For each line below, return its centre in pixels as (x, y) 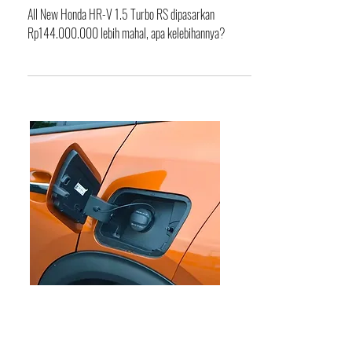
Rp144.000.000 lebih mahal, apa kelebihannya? (126, 61)
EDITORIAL (64, 339)
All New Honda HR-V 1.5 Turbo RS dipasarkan (121, 42)
